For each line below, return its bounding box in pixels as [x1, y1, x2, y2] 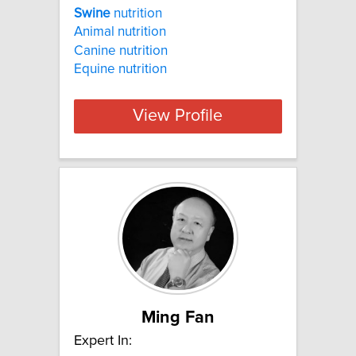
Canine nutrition [74, 43, 168, 58]
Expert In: [74, 334, 132, 348]
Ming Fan [141, 309, 215, 327]
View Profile [133, 107, 223, 126]
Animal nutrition [74, 25, 166, 40]
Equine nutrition [74, 61, 167, 76]
